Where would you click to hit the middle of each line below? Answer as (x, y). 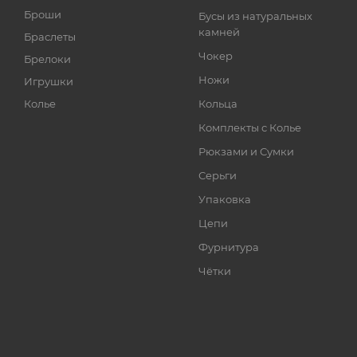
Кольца (218, 104)
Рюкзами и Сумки (247, 151)
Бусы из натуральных (256, 16)
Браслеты (50, 37)
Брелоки (47, 59)
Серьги (218, 175)
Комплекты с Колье (250, 127)
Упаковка (225, 199)
